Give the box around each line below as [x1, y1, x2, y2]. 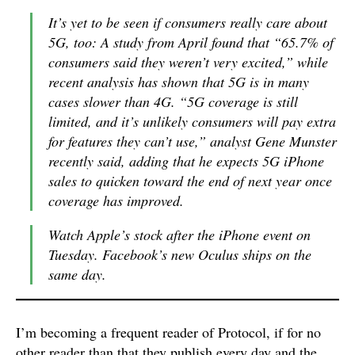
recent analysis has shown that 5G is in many [48, 72, 309, 91]
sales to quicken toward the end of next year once [48, 171, 332, 190]
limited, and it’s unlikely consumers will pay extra [48, 112, 336, 131]
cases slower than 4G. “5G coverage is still [48, 92, 298, 111]
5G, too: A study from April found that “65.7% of [48, 32, 334, 52]
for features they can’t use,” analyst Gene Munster [48, 132, 337, 151]
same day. [48, 265, 106, 284]
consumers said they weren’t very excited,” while [48, 52, 328, 71]
